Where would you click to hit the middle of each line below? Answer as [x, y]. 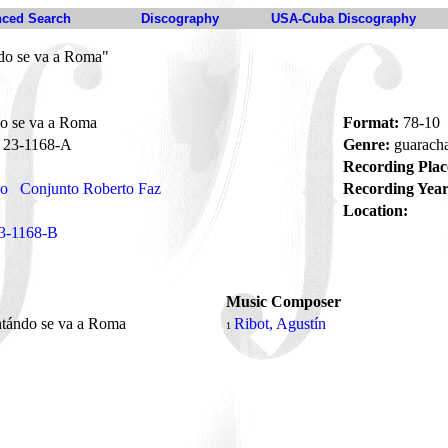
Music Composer [283, 301]
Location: [375, 210]
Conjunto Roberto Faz [90, 188]
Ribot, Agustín [280, 323]
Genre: [366, 144]
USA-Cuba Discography [343, 18]
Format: [371, 122]
